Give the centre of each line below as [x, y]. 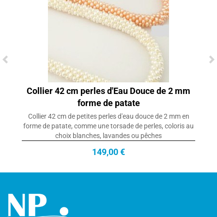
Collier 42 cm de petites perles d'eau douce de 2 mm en [108, 116]
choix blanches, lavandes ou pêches [108, 135]
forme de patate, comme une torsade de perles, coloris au [108, 126]
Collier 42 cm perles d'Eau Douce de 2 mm [108, 91]
